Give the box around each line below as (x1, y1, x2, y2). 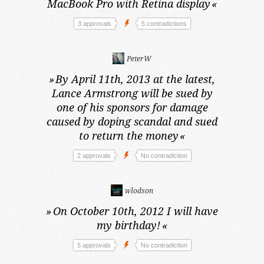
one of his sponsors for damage (56, 100, 208, 114)
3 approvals (77, 20, 111, 27)
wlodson (123, 186, 153, 196)
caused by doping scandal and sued (47, 114, 217, 128)
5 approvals (77, 242, 111, 249)
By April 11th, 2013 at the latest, (55, 72, 216, 86)
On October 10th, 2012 (52, 204, 164, 218)
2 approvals (77, 152, 111, 159)
